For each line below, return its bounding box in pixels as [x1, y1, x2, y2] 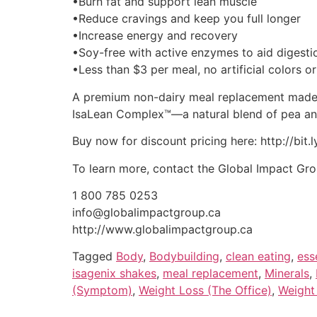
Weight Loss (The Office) [139, 283, 272, 298]
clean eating [226, 249, 291, 264]
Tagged [72, 249, 116, 264]
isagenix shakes [72, 266, 156, 281]
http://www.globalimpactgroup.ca [72, 221, 253, 236]
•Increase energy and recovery [72, 28, 238, 43]
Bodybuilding [149, 249, 219, 264]
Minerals [265, 266, 309, 281]
